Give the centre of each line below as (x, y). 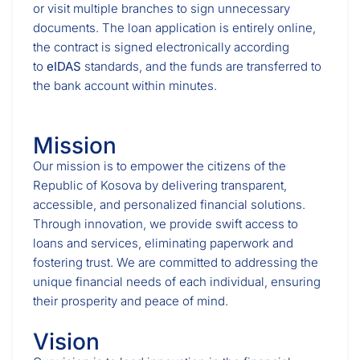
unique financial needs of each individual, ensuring (177, 282)
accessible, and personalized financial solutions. (169, 205)
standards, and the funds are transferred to (201, 66)
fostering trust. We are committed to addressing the (176, 262)
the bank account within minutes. (125, 86)
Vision (66, 342)
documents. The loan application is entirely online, (174, 28)
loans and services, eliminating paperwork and (163, 243)
